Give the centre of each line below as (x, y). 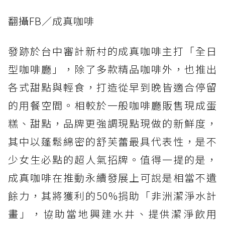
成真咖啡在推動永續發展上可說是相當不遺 (113, 178)
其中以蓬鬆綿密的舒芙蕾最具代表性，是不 (113, 142)
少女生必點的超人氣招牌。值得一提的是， (113, 160)
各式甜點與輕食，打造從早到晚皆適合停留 (113, 87)
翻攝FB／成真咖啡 (51, 21)
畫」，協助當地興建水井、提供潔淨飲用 (113, 214)
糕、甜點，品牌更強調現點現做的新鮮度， (113, 124)
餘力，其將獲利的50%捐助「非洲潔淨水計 (113, 196)
